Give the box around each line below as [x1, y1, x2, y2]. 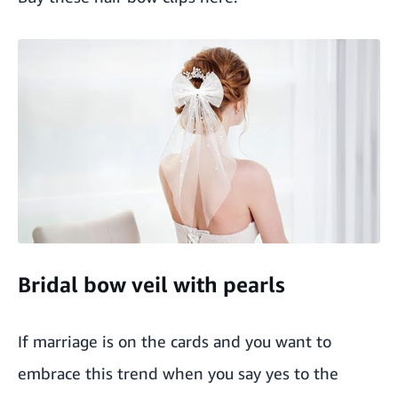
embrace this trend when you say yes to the [18, 362, 338, 383]
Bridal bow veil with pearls [18, 271, 285, 297]
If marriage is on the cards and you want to [18, 330, 331, 351]
